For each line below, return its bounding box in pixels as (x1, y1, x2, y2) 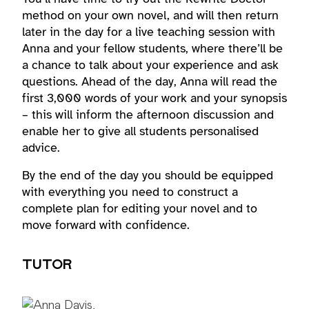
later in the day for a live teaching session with (22, 24, 275, 39)
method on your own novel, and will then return (22, 8, 279, 23)
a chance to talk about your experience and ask (22, 57, 279, 72)
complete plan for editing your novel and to (22, 201, 257, 216)
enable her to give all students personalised (22, 123, 259, 139)
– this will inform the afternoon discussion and (22, 107, 274, 122)
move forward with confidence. (22, 217, 190, 232)
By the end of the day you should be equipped (22, 168, 273, 183)
